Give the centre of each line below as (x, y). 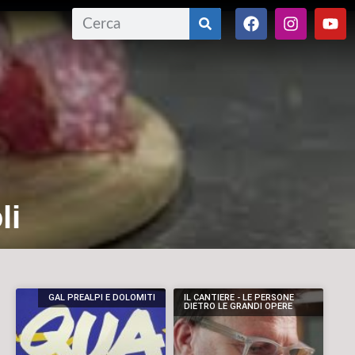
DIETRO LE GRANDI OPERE (239, 307)
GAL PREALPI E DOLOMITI (101, 298)
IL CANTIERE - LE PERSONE (239, 298)
